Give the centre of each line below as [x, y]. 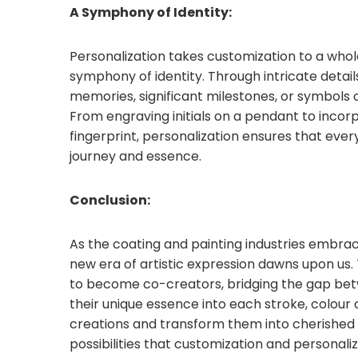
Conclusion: [110, 201]
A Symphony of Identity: [151, 13]
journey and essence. [135, 157]
